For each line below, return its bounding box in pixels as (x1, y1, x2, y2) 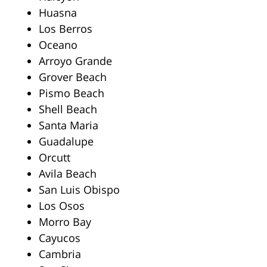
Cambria (39, 247, 81, 262)
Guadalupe (39, 134, 94, 149)
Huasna (39, 5, 77, 20)
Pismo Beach (39, 86, 104, 101)
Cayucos (39, 231, 80, 246)
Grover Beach (39, 70, 107, 85)
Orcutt (39, 150, 70, 165)
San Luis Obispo (39, 182, 120, 197)
